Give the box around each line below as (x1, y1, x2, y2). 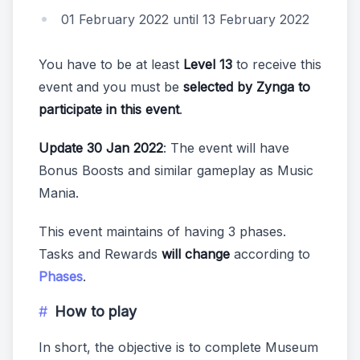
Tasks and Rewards (39, 246, 162, 263)
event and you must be (39, 79, 183, 96)
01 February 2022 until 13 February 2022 (61, 11, 309, 28)
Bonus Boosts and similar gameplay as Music (39, 162, 313, 179)
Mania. (39, 185, 79, 202)
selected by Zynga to (183, 79, 310, 96)
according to (230, 246, 310, 263)
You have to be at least (39, 56, 183, 73)
